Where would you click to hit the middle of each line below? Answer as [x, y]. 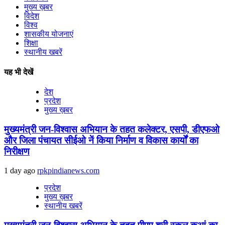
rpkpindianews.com [68, 171]
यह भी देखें [19, 72]
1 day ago [21, 171]
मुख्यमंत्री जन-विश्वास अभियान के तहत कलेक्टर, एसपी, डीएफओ [112, 129]
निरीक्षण [17, 151]
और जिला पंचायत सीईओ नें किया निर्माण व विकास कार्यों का [101, 140]
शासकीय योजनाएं [49, 34]
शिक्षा [31, 43]
